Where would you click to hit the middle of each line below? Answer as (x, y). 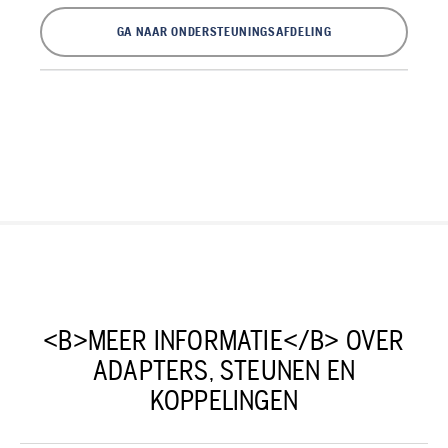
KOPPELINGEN (224, 399)
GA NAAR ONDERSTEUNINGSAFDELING (224, 31)
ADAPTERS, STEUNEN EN (224, 369)
